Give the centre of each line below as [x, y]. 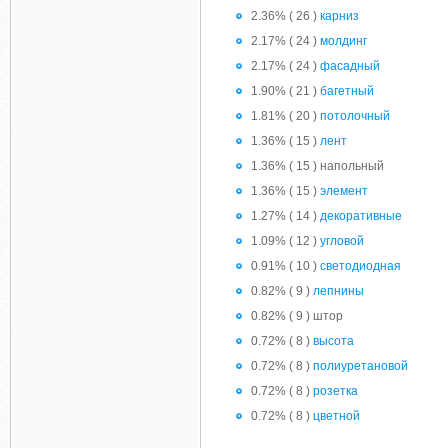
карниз [339, 16]
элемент [344, 191]
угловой [342, 241]
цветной [336, 416]
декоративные [361, 216]
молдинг [343, 41]
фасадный [350, 66]
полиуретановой [360, 366]
